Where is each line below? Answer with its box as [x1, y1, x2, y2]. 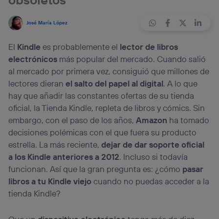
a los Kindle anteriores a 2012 [8, 152, 120, 162]
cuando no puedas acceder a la [91, 176, 210, 187]
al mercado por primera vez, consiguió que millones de [8, 66, 210, 77]
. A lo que [163, 78, 198, 89]
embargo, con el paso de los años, [8, 115, 136, 126]
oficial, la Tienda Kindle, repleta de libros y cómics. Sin [8, 103, 205, 113]
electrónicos [8, 54, 58, 65]
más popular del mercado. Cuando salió [57, 54, 206, 65]
